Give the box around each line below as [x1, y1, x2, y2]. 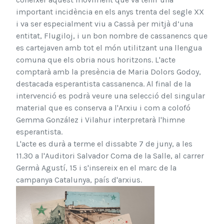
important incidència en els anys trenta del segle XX [16, 7, 204, 16]
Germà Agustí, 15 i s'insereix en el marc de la [16, 163, 176, 172]
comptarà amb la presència [16, 67, 117, 76]
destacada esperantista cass [16, 79, 118, 88]
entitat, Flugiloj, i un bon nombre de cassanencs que [16, 31, 207, 40]
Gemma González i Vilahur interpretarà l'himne [16, 115, 185, 124]
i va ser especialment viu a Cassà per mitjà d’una [16, 19, 193, 28]
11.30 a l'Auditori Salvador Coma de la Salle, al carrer [16, 151, 204, 160]
